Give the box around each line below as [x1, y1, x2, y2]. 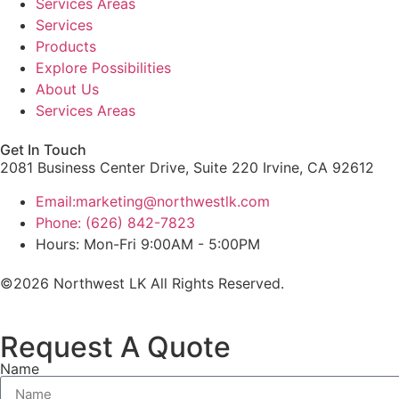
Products [36, 37, 96, 55]
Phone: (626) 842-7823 [36, 214, 195, 232]
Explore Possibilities [36, 58, 171, 77]
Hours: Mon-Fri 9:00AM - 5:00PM [36, 235, 260, 254]
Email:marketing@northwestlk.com [36, 192, 270, 211]
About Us [36, 79, 99, 98]
